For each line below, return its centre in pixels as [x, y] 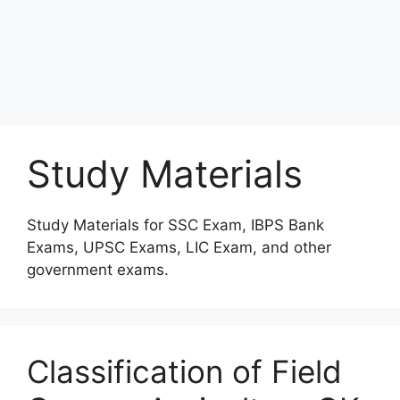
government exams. [98, 270]
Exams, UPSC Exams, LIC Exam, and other [179, 247]
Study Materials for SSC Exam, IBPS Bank [175, 225]
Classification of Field [184, 371]
